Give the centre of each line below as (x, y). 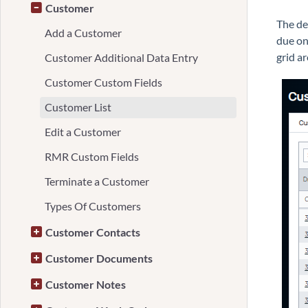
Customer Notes (86, 284)
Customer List (78, 107)
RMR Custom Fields (92, 156)
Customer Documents (99, 258)
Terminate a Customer (97, 181)
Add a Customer (83, 33)
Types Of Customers (93, 206)
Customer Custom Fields (103, 82)
